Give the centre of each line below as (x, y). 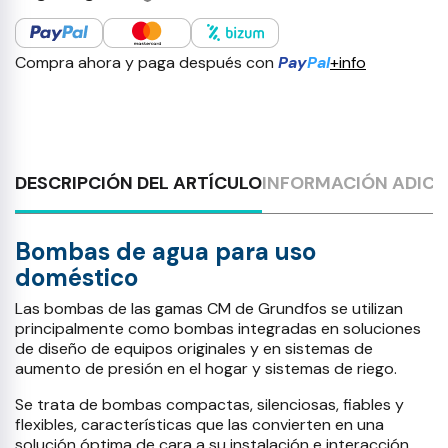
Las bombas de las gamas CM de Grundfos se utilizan (209, 309)
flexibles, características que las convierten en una (199, 425)
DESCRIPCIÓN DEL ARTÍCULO (138, 183)
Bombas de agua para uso (165, 252)
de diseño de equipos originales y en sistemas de (194, 349)
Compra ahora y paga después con (146, 63)
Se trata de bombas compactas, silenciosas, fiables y (209, 405)
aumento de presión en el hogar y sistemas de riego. (206, 369)
